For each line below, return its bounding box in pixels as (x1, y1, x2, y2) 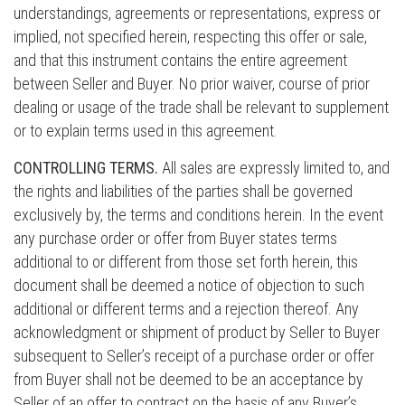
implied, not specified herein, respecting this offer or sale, (14, 27, 367, 46)
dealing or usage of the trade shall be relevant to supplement (14, 98, 389, 117)
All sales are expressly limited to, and (158, 158, 390, 177)
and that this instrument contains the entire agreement (14, 51, 347, 70)
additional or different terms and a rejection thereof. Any (14, 299, 359, 318)
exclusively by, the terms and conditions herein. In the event (14, 205, 383, 224)
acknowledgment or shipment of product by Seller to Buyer (14, 323, 380, 342)
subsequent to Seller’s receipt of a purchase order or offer (14, 346, 374, 365)
